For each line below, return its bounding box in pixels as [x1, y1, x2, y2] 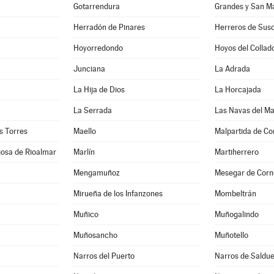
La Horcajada [215, 85, 261, 94]
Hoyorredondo [73, 43, 124, 53]
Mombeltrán [215, 189, 256, 198]
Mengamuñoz [73, 168, 120, 177]
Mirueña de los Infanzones [73, 189, 163, 198]
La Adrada [215, 64, 250, 73]
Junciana [73, 64, 106, 73]
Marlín [73, 147, 95, 157]
